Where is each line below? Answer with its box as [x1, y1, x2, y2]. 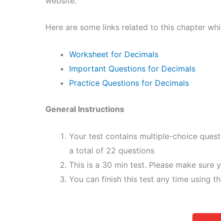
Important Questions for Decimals [69, 63, 195, 74]
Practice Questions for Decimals [69, 77, 189, 88]
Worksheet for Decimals [69, 49, 158, 59]
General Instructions [45, 104, 124, 114]
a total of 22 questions [69, 145, 154, 155]
